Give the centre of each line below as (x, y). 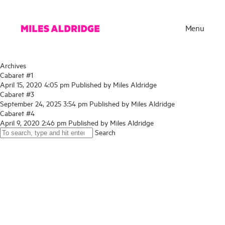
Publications (40, 217)
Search (105, 132)
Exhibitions (38, 196)
